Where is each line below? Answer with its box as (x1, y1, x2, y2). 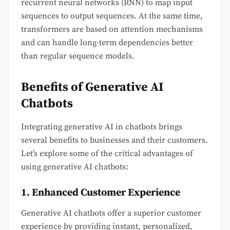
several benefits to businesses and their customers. (21, 135, 208, 146)
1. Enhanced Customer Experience (21, 186, 180, 200)
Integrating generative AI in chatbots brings (21, 122, 182, 132)
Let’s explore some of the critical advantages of (21, 148, 193, 159)
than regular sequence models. (21, 51, 135, 62)
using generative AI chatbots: (21, 162, 128, 172)
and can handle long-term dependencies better (21, 37, 193, 48)
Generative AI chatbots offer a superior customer (21, 208, 201, 219)
